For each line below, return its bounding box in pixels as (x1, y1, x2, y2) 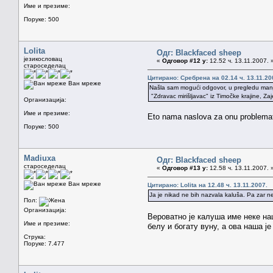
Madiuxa (24, 153, 55, 163)
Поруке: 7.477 (24, 239, 65, 247)
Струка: (24, 233, 46, 240)
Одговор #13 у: (162, 164, 208, 171)
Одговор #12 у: (162, 57, 208, 64)
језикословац (24, 55, 62, 62)
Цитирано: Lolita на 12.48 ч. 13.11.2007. (147, 181, 268, 188)
